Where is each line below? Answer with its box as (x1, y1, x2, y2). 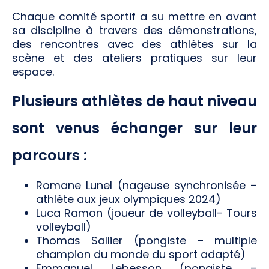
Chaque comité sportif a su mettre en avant (12, 9, 257, 25)
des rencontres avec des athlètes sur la (12, 37, 257, 52)
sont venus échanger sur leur (12, 118, 257, 138)
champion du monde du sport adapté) (36, 246, 246, 262)
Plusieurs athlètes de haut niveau (12, 91, 257, 111)
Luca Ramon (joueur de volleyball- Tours (36, 205, 257, 220)
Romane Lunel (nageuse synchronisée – (36, 177, 257, 193)
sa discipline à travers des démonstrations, (12, 23, 257, 38)
